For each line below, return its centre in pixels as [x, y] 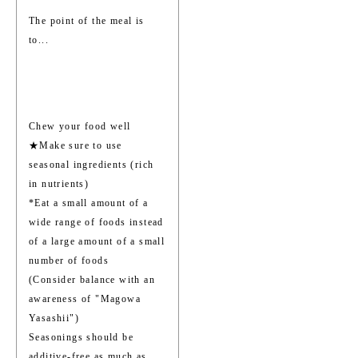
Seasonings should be [82, 338]
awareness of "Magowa [85, 299]
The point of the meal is [87, 21]
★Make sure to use [76, 146]
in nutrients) [59, 184]
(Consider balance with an [92, 280]
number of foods [69, 261]
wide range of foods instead [96, 223]
